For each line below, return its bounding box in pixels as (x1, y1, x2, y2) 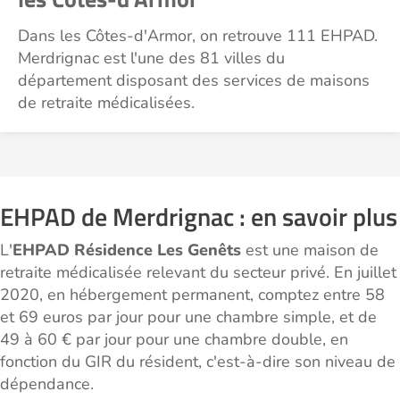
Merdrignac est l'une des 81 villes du (18, 47, 285, 69)
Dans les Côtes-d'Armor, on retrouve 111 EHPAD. (18, 25, 378, 46)
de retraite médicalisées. (18, 92, 195, 113)
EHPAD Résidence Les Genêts (12, 239, 241, 261)
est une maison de (241, 239, 379, 261)
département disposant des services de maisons (18, 70, 370, 91)
